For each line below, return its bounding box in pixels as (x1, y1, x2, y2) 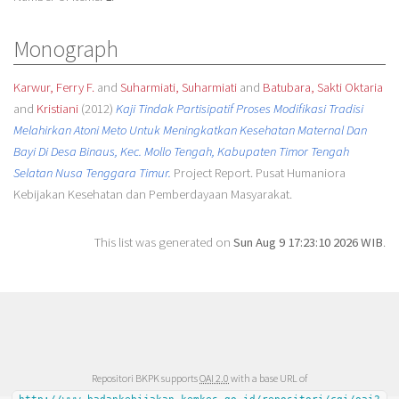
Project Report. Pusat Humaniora (170, 164, 346, 181)
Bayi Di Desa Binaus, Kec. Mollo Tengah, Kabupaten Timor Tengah (12, 142, 349, 159)
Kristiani (36, 100, 78, 117)
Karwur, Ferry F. (12, 78, 94, 95)
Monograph (12, 35, 118, 64)
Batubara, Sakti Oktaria (262, 78, 383, 95)
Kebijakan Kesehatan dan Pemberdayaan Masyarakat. (12, 185, 292, 202)
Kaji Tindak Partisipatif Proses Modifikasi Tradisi (115, 100, 363, 117)
